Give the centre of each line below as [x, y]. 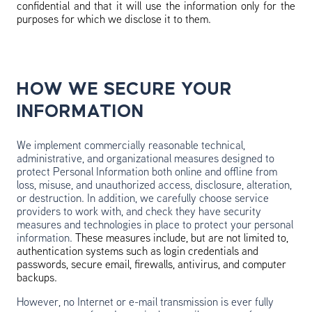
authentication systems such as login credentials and [138, 252]
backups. [37, 279]
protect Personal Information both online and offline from [147, 173]
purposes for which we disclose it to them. [114, 20]
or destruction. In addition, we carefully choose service [143, 199]
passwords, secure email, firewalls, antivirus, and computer [151, 265]
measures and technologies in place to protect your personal [155, 226]
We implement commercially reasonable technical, [131, 146]
